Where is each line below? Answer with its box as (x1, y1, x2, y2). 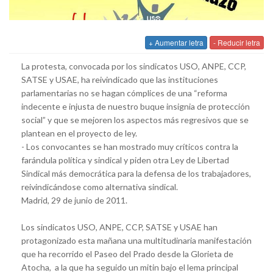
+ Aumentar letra (149, 37, 204, 48)
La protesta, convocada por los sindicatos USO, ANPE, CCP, (21, 60, 246, 71)
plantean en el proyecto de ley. (21, 127, 137, 138)
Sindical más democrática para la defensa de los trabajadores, (21, 168, 251, 179)
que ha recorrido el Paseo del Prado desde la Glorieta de (21, 248, 233, 259)
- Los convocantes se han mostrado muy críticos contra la (21, 141, 238, 152)
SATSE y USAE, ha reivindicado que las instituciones (21, 74, 218, 85)
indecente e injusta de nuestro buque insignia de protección (21, 101, 250, 112)
